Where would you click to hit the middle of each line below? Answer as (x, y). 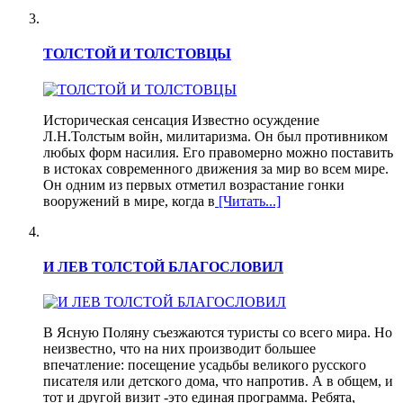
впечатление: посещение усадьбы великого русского (205, 365)
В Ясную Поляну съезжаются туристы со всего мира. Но (218, 333)
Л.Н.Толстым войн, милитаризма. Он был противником (215, 136)
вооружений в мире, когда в (129, 201)
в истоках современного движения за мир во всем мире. (216, 168)
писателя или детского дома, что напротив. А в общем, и (218, 381)
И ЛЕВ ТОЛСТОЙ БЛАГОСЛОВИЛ (163, 266)
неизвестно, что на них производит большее (179, 349)
